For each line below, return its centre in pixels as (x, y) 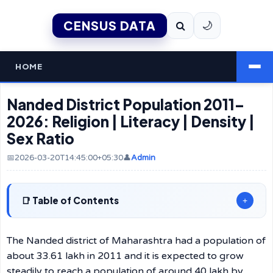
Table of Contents (76, 200)
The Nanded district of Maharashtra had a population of (136, 241)
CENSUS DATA (110, 25)
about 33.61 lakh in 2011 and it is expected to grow (125, 256)
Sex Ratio (41, 138)
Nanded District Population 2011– (126, 104)
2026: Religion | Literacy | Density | (131, 121)
